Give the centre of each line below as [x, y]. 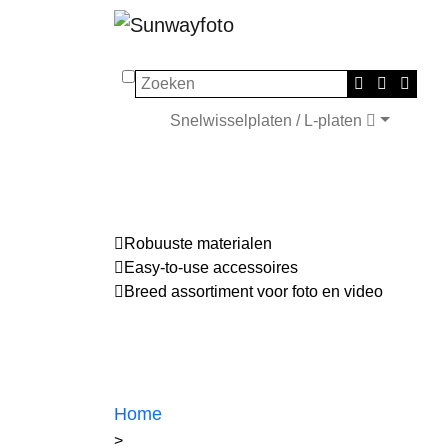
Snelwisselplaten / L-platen [268, 120]
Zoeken [148, 80]
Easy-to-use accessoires [211, 267]
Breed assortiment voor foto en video [253, 291]
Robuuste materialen [198, 243]
